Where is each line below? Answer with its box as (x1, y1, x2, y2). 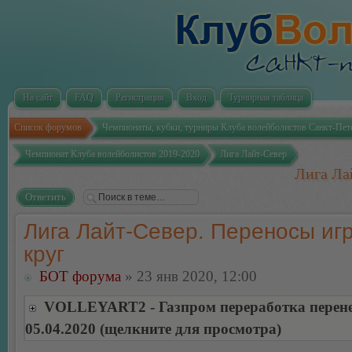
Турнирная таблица (229, 92, 303, 103)
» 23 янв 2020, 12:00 (121, 268, 257, 284)
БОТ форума (39, 268, 121, 284)
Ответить (25, 191, 66, 203)
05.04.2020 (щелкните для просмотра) (25, 321, 281, 337)
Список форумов (14, 122, 82, 133)
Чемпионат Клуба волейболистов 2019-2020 (25, 148, 200, 159)
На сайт (23, 92, 53, 103)
